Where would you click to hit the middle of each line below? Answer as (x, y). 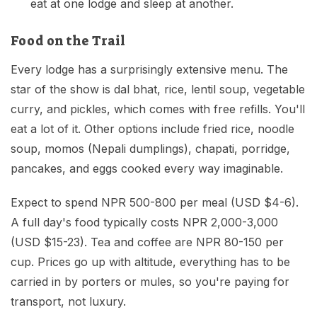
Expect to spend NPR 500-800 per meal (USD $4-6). (155, 203)
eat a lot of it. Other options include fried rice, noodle (152, 129)
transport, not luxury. (68, 302)
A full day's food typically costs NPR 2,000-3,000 (144, 223)
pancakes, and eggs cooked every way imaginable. (147, 169)
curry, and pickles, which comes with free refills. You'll (158, 109)
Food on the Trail (68, 41)
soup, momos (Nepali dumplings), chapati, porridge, (150, 149)
